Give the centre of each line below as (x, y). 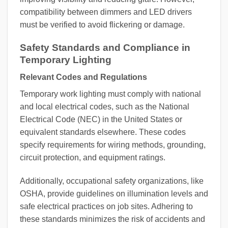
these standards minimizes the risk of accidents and (112, 219)
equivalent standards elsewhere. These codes (103, 132)
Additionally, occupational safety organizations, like (112, 181)
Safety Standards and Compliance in (105, 47)
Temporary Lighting (66, 60)
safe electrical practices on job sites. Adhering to (106, 206)
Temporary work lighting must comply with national (110, 94)
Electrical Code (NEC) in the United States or (101, 120)
